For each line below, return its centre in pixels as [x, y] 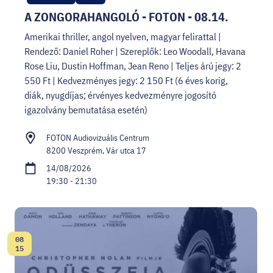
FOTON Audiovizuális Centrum [98, 137]
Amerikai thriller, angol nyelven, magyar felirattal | [123, 36]
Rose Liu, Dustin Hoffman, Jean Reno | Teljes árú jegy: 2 [133, 66]
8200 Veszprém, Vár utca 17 [96, 150]
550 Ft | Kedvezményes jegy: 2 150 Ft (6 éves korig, [126, 80]
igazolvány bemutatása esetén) [86, 109]
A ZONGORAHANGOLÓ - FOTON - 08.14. [126, 16]
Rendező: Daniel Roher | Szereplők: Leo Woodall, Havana [135, 51]
